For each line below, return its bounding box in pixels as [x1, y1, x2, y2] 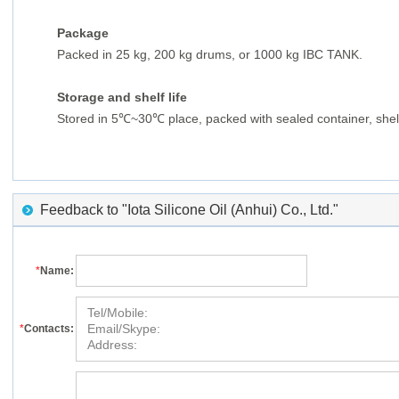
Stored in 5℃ [57, 111, 131, 126]
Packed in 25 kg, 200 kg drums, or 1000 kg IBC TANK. [57, 47, 362, 61]
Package [57, 26, 109, 40]
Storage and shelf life [57, 90, 187, 104]
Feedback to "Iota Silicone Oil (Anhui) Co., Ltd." [40, 202, 338, 217]
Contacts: [24, 322, 74, 335]
